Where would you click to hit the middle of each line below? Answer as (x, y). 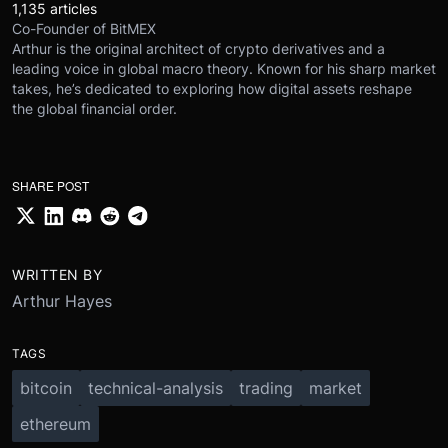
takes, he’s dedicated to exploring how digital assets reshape (212, 89)
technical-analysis (155, 387)
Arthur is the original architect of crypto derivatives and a (198, 49)
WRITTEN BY (57, 274)
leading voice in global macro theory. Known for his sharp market (224, 69)
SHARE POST (50, 186)
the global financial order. (94, 109)
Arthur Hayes (62, 300)
